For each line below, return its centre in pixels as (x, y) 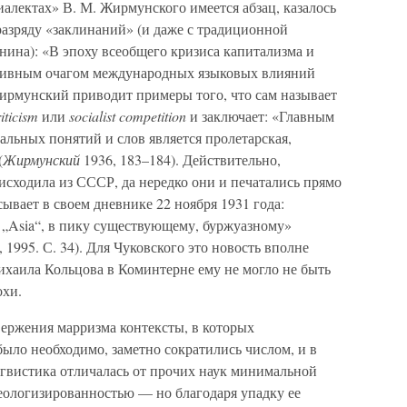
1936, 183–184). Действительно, (180, 159)
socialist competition (128, 116)
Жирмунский (41, 159)
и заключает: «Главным (260, 116)
